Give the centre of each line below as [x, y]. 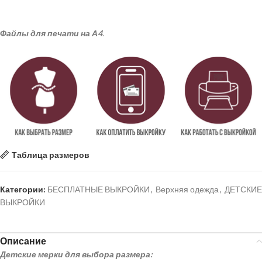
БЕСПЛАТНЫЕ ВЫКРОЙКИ [99, 189]
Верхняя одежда [187, 189]
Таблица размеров [50, 154]
